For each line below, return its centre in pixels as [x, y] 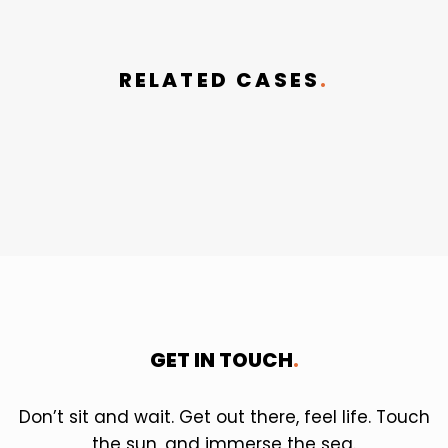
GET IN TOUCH [221, 359]
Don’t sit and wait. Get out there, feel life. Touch [224, 416]
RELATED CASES [219, 79]
